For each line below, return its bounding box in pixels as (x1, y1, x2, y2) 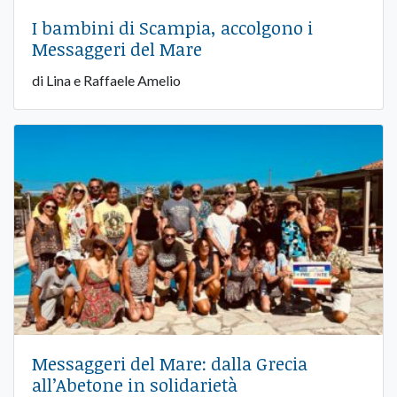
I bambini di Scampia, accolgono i (32, 14, 313, 40)
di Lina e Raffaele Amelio (32, 71, 181, 89)
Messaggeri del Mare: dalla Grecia (32, 351, 307, 377)
